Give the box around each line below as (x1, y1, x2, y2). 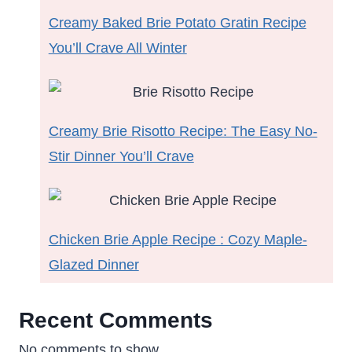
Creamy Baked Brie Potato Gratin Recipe (48, 14, 306, 31)
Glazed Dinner (48, 256, 139, 273)
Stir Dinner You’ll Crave (48, 148, 194, 164)
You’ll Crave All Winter (48, 39, 187, 56)
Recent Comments (19, 307, 213, 332)
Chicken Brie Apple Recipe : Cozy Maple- (48, 231, 307, 247)
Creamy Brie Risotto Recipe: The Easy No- (48, 123, 317, 139)
